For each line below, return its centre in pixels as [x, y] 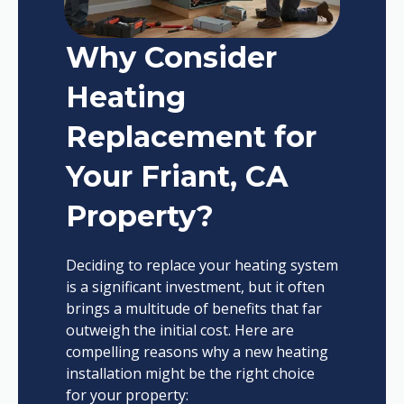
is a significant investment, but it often [195, 287]
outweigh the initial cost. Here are [179, 331]
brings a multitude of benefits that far [193, 309]
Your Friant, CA [177, 177]
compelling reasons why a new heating [197, 352]
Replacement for [191, 137]
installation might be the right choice [190, 374]
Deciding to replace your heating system [202, 266]
